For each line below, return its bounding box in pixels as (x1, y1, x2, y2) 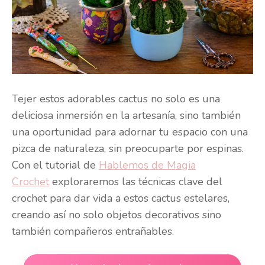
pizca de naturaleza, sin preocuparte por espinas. (12, 141, 244, 156)
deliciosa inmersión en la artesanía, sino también (12, 108, 241, 123)
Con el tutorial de (12, 158, 99, 173)
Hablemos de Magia (99, 158, 196, 173)
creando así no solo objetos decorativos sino (12, 208, 221, 222)
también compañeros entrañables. (12, 224, 174, 239)
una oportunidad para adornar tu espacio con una (12, 125, 248, 140)
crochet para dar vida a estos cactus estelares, (12, 191, 230, 206)
